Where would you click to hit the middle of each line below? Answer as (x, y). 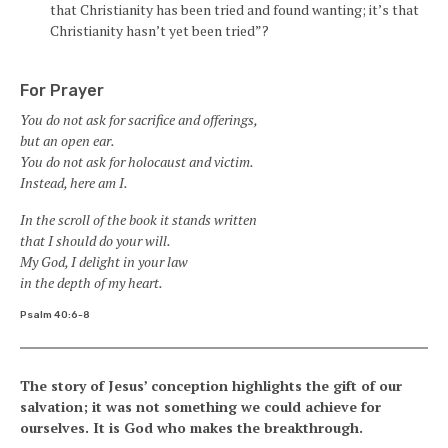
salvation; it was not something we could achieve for (200, 406)
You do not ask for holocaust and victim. (137, 161)
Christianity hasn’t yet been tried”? (159, 30)
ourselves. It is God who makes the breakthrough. (191, 427)
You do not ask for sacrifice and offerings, (139, 119)
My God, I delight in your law (104, 261)
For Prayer (62, 90)
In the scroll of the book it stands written (138, 219)
